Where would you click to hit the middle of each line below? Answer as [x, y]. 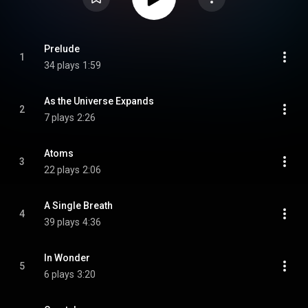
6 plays [59, 274]
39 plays [62, 222]
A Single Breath [78, 206]
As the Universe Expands [99, 101]
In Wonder [67, 258]
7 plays [59, 118]
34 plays [62, 65]
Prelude [62, 49]
